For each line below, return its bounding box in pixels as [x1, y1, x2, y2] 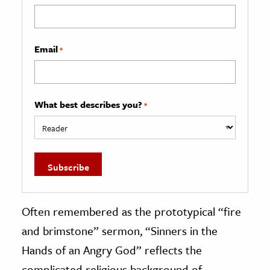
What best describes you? [34, 97, 142, 111]
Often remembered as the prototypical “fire [22, 202, 241, 219]
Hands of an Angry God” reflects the [22, 241, 202, 258]
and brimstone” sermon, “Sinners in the [22, 222, 218, 239]
